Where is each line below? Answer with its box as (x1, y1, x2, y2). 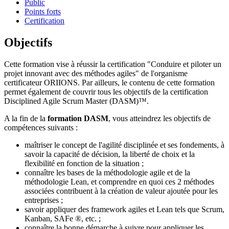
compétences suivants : (4, 123, 78, 132)
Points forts (25, 7, 61, 16)
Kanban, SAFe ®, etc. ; (25, 214, 101, 223)
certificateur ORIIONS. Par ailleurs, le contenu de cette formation (4, 78, 215, 87)
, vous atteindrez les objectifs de (108, 113, 211, 123)
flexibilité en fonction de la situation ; (25, 158, 144, 168)
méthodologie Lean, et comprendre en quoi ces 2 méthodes (25, 177, 214, 186)
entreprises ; (25, 195, 63, 204)
